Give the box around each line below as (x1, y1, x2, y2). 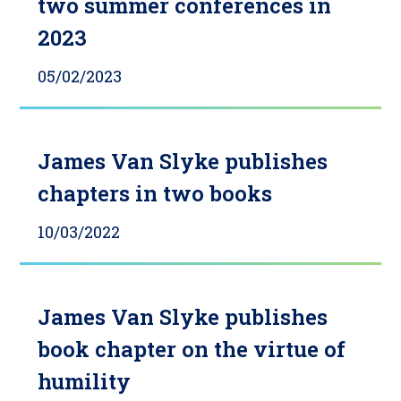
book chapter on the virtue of (38, 335, 346, 364)
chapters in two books (38, 179, 273, 209)
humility (38, 367, 132, 397)
